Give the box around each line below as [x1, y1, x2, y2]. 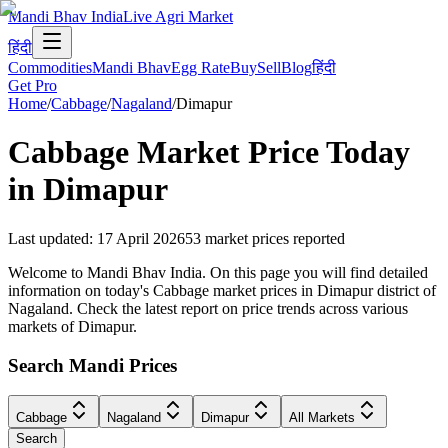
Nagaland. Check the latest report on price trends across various [8, 299, 408, 317]
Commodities [8, 59, 92, 76]
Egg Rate [171, 59, 230, 76]
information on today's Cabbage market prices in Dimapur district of [8, 281, 436, 299]
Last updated [8, 229, 89, 247]
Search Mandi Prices [8, 354, 177, 376]
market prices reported [205, 229, 345, 247]
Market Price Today [129, 134, 410, 171]
